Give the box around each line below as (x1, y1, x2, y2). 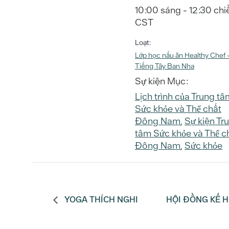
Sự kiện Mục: (135, 75, 188, 87)
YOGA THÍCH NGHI (63, 194, 138, 205)
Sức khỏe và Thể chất (135, 102, 221, 114)
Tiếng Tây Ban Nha (135, 61, 194, 71)
